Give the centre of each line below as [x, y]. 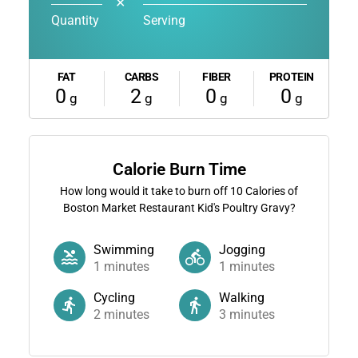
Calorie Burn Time [179, 169]
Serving [164, 20]
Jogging [242, 249]
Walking [242, 297]
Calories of [270, 191]
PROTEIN [291, 76]
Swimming [123, 249]
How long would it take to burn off [145, 191]
